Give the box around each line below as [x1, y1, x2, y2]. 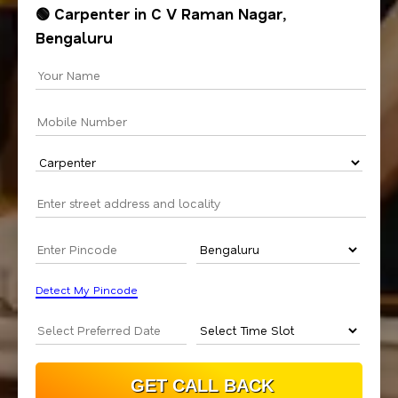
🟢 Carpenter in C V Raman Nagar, [36, 4, 286, 23]
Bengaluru [36, 28, 113, 47]
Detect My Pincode [36, 283, 138, 298]
